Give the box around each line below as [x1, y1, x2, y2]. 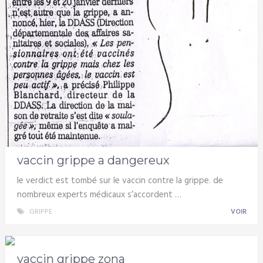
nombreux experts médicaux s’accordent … [16, 188, 181, 203]
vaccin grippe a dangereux [16, 153, 170, 168]
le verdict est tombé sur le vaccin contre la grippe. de [16, 174, 223, 188]
